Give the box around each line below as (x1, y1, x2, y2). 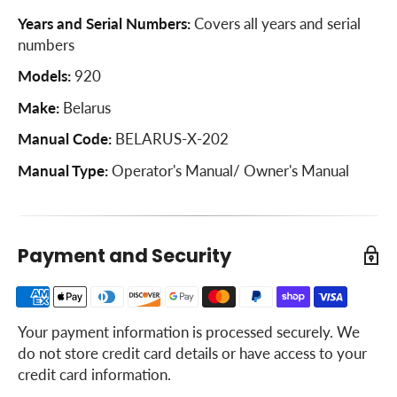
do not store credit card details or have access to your (18, 344, 367, 362)
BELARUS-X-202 (112, 130, 229, 149)
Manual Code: (18, 130, 112, 149)
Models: (18, 67, 71, 86)
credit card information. (18, 365, 171, 384)
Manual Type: (18, 162, 108, 180)
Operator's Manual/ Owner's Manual (108, 162, 349, 180)
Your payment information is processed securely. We (18, 323, 360, 341)
